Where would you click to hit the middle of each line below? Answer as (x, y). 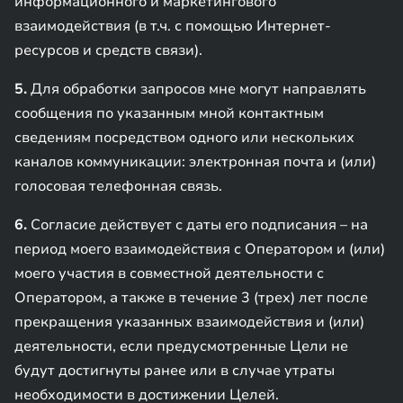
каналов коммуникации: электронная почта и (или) (195, 162)
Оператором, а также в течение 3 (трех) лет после (191, 298)
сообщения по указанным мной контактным (169, 113)
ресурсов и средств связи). (108, 50)
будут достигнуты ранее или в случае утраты (175, 371)
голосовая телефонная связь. (118, 186)
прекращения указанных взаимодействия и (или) (189, 322)
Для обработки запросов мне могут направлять (197, 89)
